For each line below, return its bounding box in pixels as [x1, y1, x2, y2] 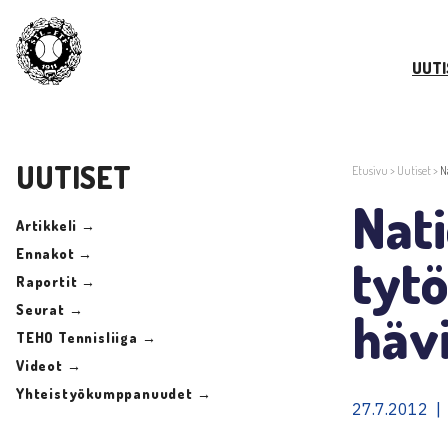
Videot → [16, 356, 82, 374]
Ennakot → [16, 244, 94, 262]
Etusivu [352, 162, 388, 178]
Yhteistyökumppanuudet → [16, 384, 212, 402]
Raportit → [16, 272, 96, 290]
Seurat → [16, 300, 84, 318]
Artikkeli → [16, 216, 96, 234]
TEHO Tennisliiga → [16, 328, 157, 346]
